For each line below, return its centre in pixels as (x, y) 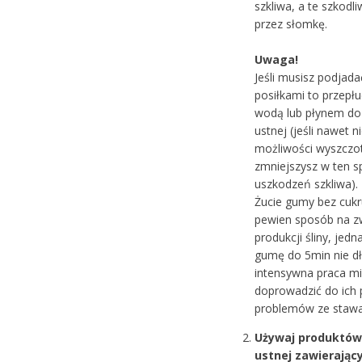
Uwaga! (276, 59)
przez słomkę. (290, 23)
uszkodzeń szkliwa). (306, 183)
